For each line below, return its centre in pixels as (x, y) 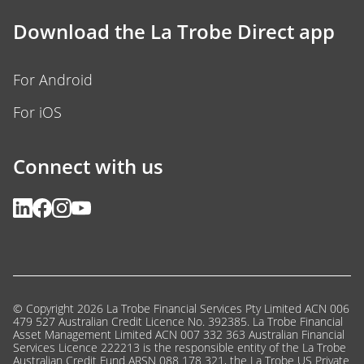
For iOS (37, 113)
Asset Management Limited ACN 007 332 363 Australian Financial (179, 335)
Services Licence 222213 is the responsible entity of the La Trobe (180, 348)
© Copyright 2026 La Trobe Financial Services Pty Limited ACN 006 (181, 309)
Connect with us (88, 167)
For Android (53, 80)
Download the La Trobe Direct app (174, 32)
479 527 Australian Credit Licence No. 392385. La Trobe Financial (178, 322)
